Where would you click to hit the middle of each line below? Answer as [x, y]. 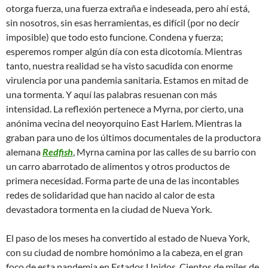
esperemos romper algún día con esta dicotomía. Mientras [124, 51]
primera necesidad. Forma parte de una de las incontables [123, 181]
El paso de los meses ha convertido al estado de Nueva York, [128, 238]
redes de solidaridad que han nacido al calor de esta [110, 195]
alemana [24, 152]
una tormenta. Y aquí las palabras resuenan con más [112, 95]
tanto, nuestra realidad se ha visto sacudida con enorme [119, 66]
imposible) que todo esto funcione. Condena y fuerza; [115, 37]
